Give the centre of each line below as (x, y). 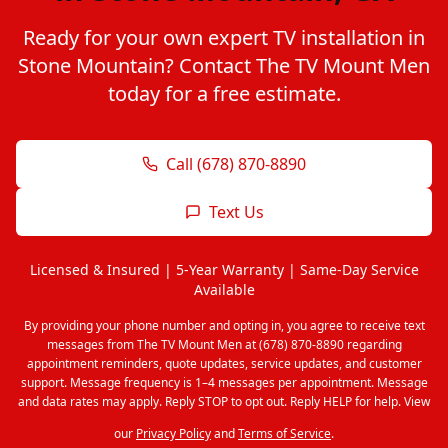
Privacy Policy (173, 433)
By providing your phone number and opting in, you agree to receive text (224, 325)
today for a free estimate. (224, 93)
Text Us (236, 212)
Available (224, 289)
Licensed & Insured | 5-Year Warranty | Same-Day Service (224, 269)
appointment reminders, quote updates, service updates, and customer (224, 363)
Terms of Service (284, 433)
